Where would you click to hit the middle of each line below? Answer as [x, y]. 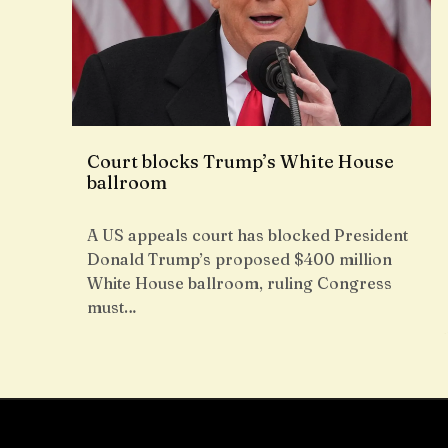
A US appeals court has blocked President [247, 235]
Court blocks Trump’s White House [240, 161]
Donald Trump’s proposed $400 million [239, 259]
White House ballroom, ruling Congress [239, 283]
